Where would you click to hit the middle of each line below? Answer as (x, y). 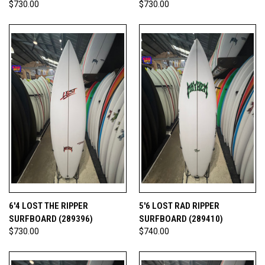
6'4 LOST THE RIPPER (49, 206)
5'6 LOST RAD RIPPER (179, 206)
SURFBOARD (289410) (181, 219)
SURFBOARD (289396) (51, 219)
